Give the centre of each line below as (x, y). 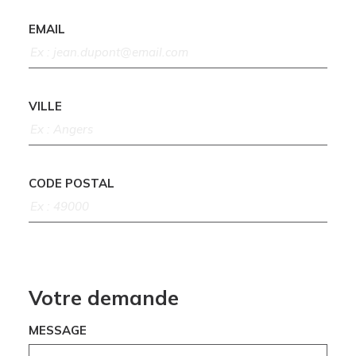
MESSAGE (57, 331)
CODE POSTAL (71, 184)
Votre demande (103, 298)
